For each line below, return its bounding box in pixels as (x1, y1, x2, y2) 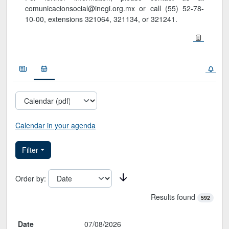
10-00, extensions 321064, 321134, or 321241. (25, 14, 177, 24)
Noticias (12, 58, 59, 75)
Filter (22, 145, 38, 155)
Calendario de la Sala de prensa (13, 214, 117, 224)
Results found (151, 192, 196, 202)
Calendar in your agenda (15, 120, 96, 130)
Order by (15, 173, 44, 184)
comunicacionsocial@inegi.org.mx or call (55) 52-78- (25, 3, 204, 13)
